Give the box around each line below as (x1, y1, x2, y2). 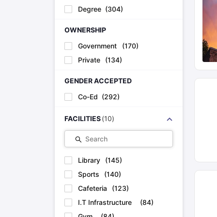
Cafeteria (77, 184, 107, 193)
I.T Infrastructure (77, 198, 132, 207)
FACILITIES (64, 114, 101, 123)
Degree (77, 5, 101, 14)
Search (85, 135, 108, 143)
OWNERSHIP (64, 26, 106, 34)
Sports (77, 170, 99, 179)
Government (77, 42, 117, 50)
